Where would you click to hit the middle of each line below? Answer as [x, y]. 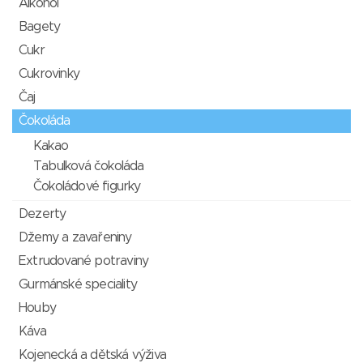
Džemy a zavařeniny [75, 237]
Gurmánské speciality [78, 284]
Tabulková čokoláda [89, 166]
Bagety [40, 27]
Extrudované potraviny [84, 261]
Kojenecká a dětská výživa [92, 355]
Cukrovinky [49, 74]
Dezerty [43, 214]
